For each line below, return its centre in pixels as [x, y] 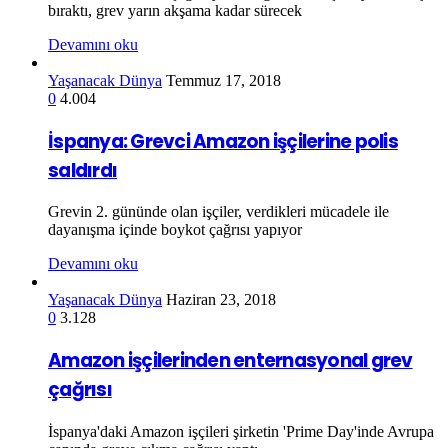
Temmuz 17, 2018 [223, 80]
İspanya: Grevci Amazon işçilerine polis [223, 141]
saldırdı [83, 170]
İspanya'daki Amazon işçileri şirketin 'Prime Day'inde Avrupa [241, 431]
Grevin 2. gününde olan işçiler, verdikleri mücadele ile [218, 212]
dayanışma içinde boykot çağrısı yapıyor [175, 230]
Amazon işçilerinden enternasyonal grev [230, 360]
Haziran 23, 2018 [221, 300]
